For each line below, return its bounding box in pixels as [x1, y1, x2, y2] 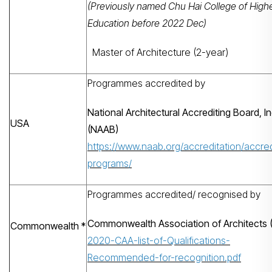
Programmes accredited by [87, 77, 205, 89]
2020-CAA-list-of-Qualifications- [87, 234, 230, 246]
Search [218, 189, 249, 201]
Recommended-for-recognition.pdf [87, 251, 241, 263]
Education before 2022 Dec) [87, 17, 209, 29]
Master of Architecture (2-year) [87, 46, 228, 58]
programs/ [87, 157, 132, 169]
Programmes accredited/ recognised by [87, 188, 260, 200]
